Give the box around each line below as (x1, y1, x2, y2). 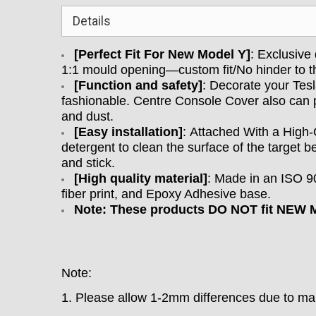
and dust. (61, 109, 114, 123)
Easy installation (78, 125, 178, 139)
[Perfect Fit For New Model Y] (74, 47, 250, 61)
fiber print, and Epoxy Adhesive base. (61, 187, 271, 201)
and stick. (61, 156, 115, 170)
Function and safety (78, 78, 198, 92)
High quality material (78, 171, 203, 186)
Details (73, 13, 111, 28)
